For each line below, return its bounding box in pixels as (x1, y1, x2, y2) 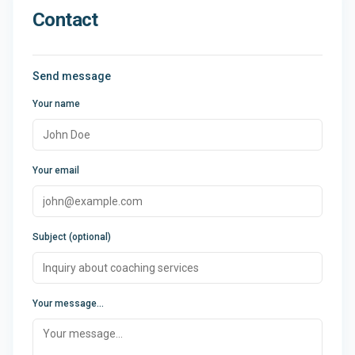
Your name (32, 98, 80, 109)
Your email (32, 165, 79, 176)
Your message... (32, 298, 104, 309)
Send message (32, 70, 111, 82)
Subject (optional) (32, 231, 111, 242)
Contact (32, 9, 98, 31)
